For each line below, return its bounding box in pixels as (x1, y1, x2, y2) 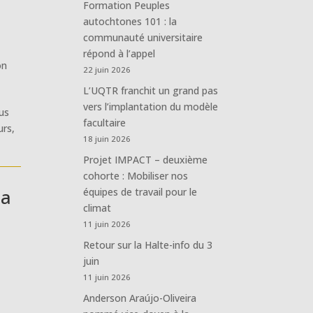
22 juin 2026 (83, 64, 131, 75)
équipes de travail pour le (83, 184, 198, 198)
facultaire (83, 115, 126, 129)
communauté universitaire (83, 30, 203, 44)
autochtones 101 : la (83, 14, 177, 28)
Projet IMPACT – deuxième (83, 152, 208, 166)
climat (83, 201, 112, 214)
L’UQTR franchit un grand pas (83, 83, 219, 97)
